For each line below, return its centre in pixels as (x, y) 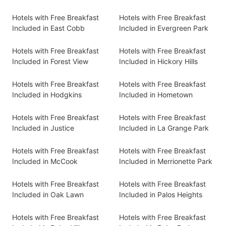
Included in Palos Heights (161, 194)
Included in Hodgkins (47, 95)
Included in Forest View (50, 61)
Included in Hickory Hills (158, 61)
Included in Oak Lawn (48, 194)
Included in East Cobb (48, 28)
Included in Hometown (156, 95)
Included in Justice (43, 128)
